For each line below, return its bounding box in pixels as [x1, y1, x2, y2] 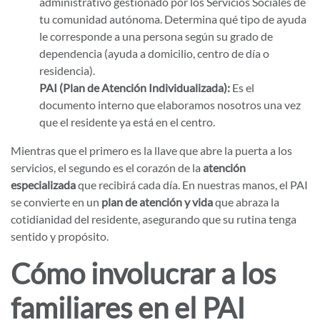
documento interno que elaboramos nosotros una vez [39, 98, 301, 111]
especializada [11, 178, 76, 191]
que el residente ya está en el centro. [39, 115, 215, 129]
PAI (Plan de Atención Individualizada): [39, 81, 230, 94]
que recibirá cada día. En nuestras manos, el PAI [76, 178, 308, 191]
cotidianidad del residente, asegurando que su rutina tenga [11, 212, 296, 226]
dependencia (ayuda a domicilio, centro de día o [39, 46, 269, 60]
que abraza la [213, 195, 279, 209]
